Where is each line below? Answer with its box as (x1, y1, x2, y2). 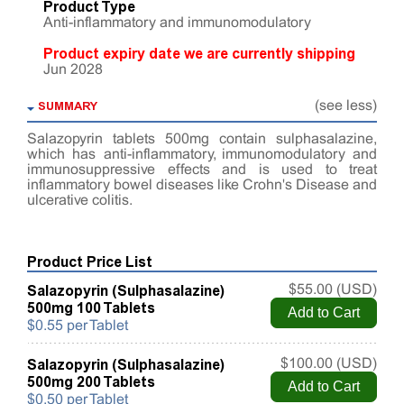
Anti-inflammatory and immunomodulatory (43, 16, 311, 31)
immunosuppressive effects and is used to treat (27, 163, 377, 178)
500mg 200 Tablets (27, 373, 155, 391)
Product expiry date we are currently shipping (43, 45, 355, 63)
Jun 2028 (43, 63, 103, 78)
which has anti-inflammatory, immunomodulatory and (27, 148, 377, 162)
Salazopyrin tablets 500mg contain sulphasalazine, (27, 133, 377, 147)
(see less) (315, 99, 377, 114)
